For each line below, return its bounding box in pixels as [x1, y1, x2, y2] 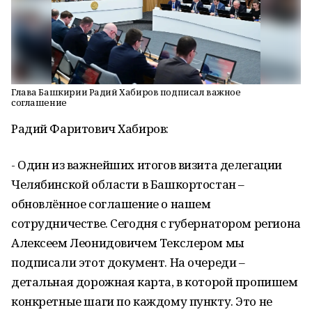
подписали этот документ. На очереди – [11, 254, 245, 270]
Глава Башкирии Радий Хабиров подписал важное [11, 86, 241, 98]
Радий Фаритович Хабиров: [11, 120, 169, 136]
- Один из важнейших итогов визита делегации [11, 157, 282, 173]
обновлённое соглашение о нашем [11, 196, 211, 212]
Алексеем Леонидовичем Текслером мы [11, 235, 244, 251]
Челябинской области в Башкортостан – [11, 176, 244, 192]
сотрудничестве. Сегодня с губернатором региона [11, 215, 301, 231]
